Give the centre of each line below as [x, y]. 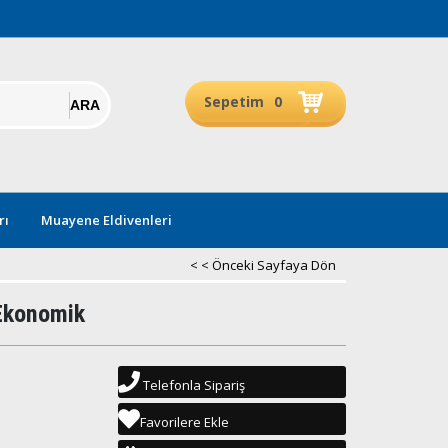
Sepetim [234, 101]
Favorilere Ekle [184, 422]
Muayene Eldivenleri [106, 220]
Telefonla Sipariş [192, 385]
